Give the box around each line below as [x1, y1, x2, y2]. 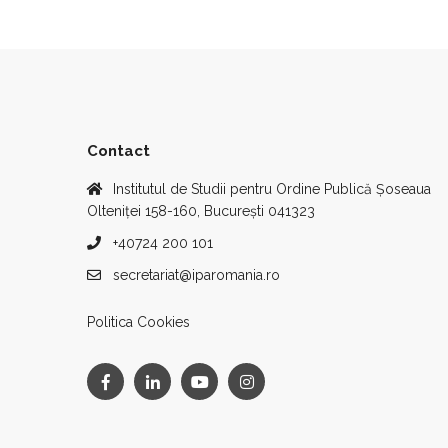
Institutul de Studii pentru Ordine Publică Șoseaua [113, 181, 431, 197]
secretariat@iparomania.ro [113, 267, 280, 283]
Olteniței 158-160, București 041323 [87, 203, 315, 219]
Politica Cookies [87, 314, 190, 330]
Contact [87, 142, 150, 160]
